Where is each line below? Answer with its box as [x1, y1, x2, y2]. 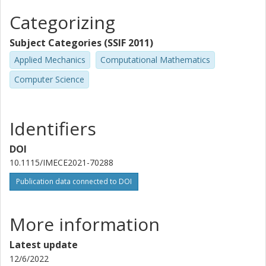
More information [9, 211, 160, 236]
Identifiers [9, 116, 96, 141]
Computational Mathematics [100, 54, 210, 65]
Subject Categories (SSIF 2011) [9, 36, 153, 49]
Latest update [9, 237, 78, 251]
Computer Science [14, 73, 84, 85]
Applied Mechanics [14, 54, 85, 65]
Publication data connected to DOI [16, 176, 132, 186]
